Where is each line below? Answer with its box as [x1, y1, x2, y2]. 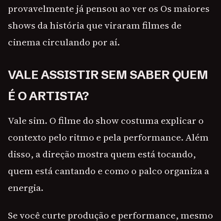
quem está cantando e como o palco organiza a [8, 164, 209, 178]
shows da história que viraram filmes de [8, 19, 182, 32]
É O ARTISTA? [8, 89, 89, 104]
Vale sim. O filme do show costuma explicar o [8, 114, 204, 127]
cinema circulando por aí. [8, 36, 120, 49]
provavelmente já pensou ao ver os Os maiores [8, 2, 210, 15]
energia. [8, 181, 43, 194]
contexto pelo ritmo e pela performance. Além [8, 131, 209, 144]
